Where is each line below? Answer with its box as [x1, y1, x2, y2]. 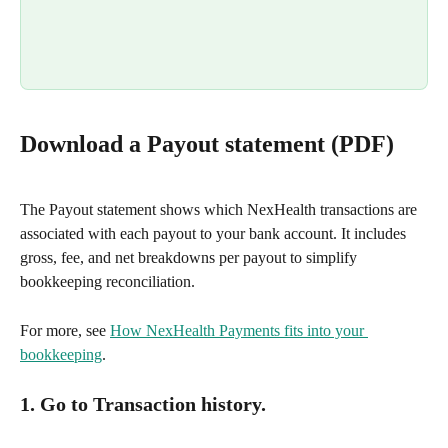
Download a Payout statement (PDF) [20, 130, 394, 157]
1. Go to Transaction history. [20, 393, 266, 415]
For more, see [20, 321, 110, 339]
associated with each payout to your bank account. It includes [20, 225, 410, 243]
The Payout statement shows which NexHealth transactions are [20, 201, 421, 219]
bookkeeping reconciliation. [20, 273, 195, 291]
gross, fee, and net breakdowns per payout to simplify [20, 249, 361, 267]
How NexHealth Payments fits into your [110, 321, 368, 339]
